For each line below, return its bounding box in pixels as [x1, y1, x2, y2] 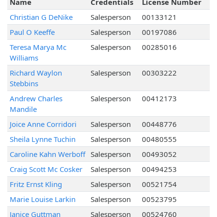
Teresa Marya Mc [9, 42, 66, 52]
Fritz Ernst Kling [9, 179, 62, 189]
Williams [9, 53, 38, 63]
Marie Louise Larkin [9, 194, 76, 204]
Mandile [9, 104, 37, 114]
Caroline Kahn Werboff [9, 149, 85, 159]
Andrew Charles [9, 93, 62, 104]
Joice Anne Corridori [9, 119, 77, 129]
